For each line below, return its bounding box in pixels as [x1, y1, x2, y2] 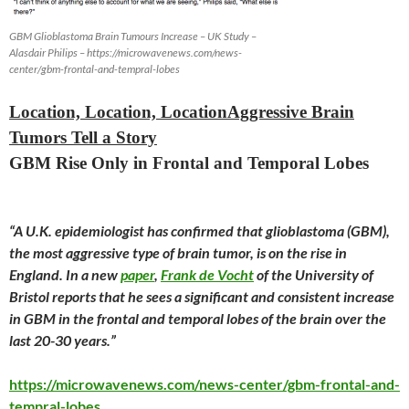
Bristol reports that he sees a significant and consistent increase [9, 288, 394, 305]
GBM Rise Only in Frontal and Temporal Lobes [9, 153, 369, 173]
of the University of [257, 266, 373, 283]
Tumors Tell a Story [9, 128, 157, 147]
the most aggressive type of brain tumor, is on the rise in [9, 244, 347, 261]
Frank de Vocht [161, 266, 254, 283]
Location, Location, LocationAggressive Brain [9, 102, 354, 121]
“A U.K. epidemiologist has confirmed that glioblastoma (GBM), [9, 222, 390, 239]
